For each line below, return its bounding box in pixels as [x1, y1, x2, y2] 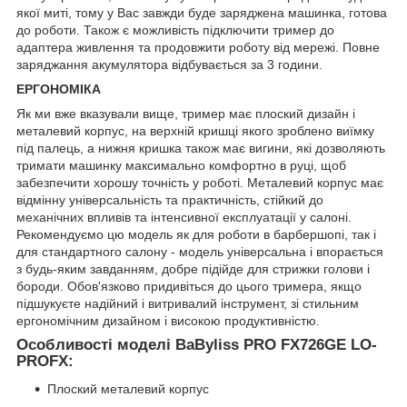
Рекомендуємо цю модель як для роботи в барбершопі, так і [16, 226, 376, 242]
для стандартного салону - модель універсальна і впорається [16, 243, 383, 259]
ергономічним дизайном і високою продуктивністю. [16, 313, 320, 328]
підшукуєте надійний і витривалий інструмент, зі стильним [16, 295, 359, 311]
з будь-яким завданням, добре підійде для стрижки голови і [16, 261, 370, 276]
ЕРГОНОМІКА [16, 81, 101, 96]
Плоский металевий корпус [47, 381, 209, 396]
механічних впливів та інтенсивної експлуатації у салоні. [16, 209, 355, 224]
